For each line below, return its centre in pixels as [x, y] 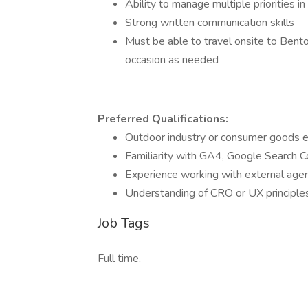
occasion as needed [172, 60]
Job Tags [124, 223]
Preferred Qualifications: [163, 119]
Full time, [119, 258]
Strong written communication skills [210, 23]
